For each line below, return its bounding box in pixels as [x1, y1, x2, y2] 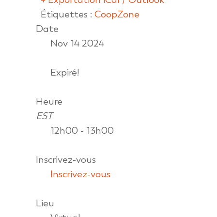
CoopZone [94, 8, 139, 20]
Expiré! [50, 66, 79, 78]
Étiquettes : [41, 8, 94, 20]
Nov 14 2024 [50, 37, 104, 49]
